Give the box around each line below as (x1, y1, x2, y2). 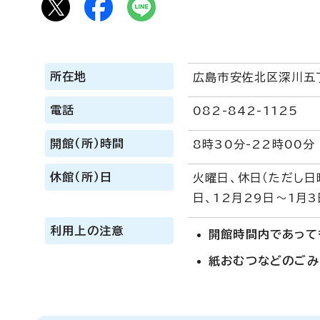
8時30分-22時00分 (193, 139, 316, 150)
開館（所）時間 (50, 138, 125, 149)
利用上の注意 (50, 225, 124, 236)
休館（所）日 (50, 171, 113, 183)
